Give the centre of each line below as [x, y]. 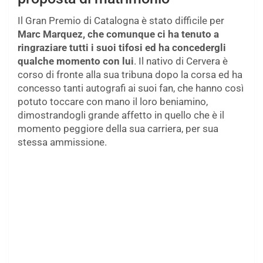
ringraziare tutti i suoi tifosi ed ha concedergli [122, 48]
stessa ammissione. [62, 142]
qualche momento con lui [76, 61]
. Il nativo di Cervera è [181, 61]
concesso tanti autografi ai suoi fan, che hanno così [131, 88]
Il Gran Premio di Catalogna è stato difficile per [121, 21]
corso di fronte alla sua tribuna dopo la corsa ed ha [130, 75]
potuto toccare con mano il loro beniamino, [113, 102]
